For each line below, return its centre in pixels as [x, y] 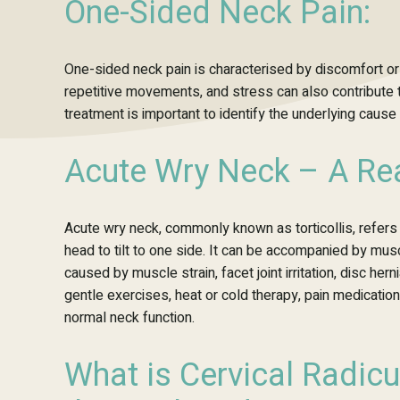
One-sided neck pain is [137, 70]
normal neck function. [129, 318]
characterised [251, 70]
